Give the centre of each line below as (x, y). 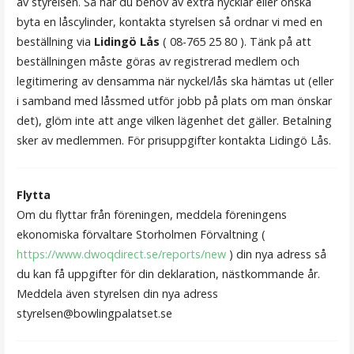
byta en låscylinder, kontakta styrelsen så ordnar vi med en (169, 21)
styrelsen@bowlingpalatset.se (94, 314)
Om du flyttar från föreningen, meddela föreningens (151, 215)
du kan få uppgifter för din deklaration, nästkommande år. (168, 274)
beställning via (55, 41)
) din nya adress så (276, 254)
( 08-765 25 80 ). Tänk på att (235, 41)
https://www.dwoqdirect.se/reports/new (121, 254)
